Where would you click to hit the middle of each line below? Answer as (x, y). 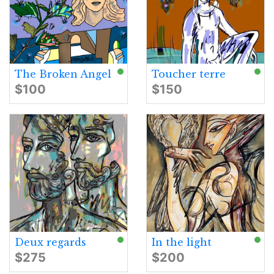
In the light (182, 242)
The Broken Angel (63, 74)
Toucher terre (189, 74)
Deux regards (50, 242)
